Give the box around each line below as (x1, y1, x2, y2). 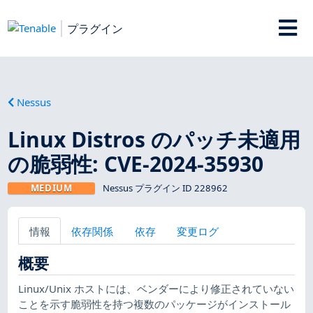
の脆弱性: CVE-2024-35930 (8, 149, 264, 178)
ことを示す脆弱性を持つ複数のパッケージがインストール (18, 296, 291, 311)
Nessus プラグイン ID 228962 (102, 181, 228, 194)
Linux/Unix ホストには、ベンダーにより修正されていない (18, 281, 295, 296)
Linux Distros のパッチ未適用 (8, 124, 301, 154)
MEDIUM (30, 181, 73, 194)
